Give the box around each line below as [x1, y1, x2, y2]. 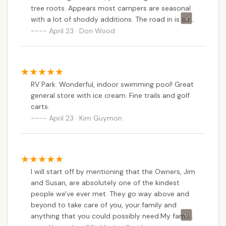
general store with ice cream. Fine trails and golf [31, 90, 190, 100]
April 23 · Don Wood [49, 26, 115, 35]
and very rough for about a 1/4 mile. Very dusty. [31, 25, 188, 35]
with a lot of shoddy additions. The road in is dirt [31, 14, 193, 24]
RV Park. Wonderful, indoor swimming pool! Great [31, 79, 194, 89]
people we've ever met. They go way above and [31, 189, 189, 198]
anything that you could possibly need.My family [31, 211, 193, 220]
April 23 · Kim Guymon [49, 113, 122, 123]
